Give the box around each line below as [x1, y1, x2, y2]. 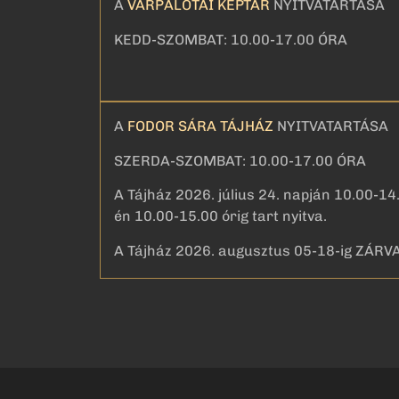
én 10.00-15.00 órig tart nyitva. [114, 208, 327, 225]
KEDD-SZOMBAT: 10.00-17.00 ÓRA [114, 30, 347, 48]
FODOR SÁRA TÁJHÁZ [127, 118, 273, 135]
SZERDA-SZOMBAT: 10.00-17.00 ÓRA [114, 151, 366, 169]
